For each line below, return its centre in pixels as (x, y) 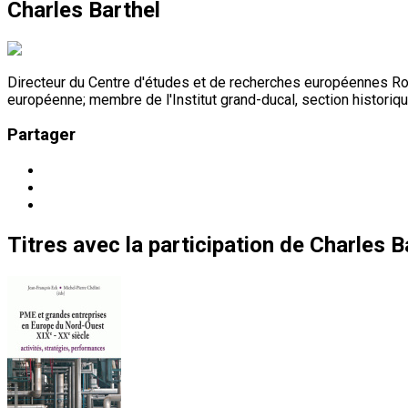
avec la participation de (189, 245)
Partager (41, 135)
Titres (37, 245)
